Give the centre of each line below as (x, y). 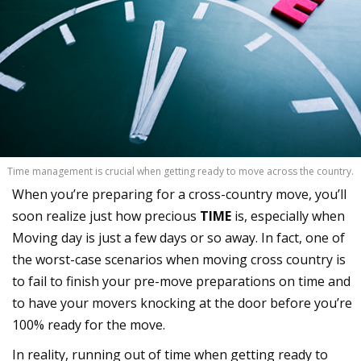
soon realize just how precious (106, 216)
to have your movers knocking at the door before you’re (182, 303)
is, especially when (288, 216)
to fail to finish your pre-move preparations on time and (181, 281)
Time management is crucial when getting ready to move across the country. (180, 171)
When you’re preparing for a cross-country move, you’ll (179, 194)
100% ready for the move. (89, 324)
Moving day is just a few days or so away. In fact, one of (178, 237)
